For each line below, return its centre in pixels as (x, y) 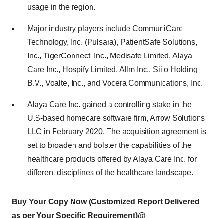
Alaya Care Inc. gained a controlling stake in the (109, 104)
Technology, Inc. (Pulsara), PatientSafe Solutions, (112, 42)
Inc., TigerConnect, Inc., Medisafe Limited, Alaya (110, 56)
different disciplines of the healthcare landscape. (110, 173)
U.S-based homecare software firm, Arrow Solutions (116, 118)
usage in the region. (61, 7)
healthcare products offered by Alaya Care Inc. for (112, 159)
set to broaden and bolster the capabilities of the (109, 145)
